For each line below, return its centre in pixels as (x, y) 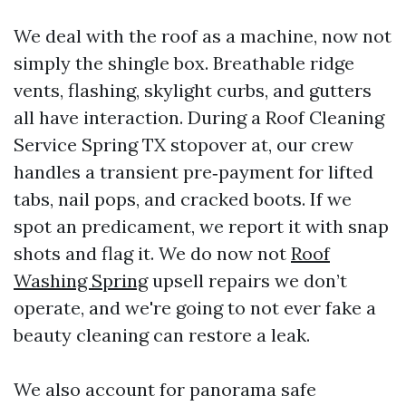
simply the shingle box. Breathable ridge (184, 63)
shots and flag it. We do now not (152, 253)
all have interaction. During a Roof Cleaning (199, 117)
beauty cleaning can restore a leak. (162, 335)
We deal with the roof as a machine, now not (203, 36)
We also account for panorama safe (165, 389)
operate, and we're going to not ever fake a (195, 308)
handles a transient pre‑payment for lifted (193, 172)
